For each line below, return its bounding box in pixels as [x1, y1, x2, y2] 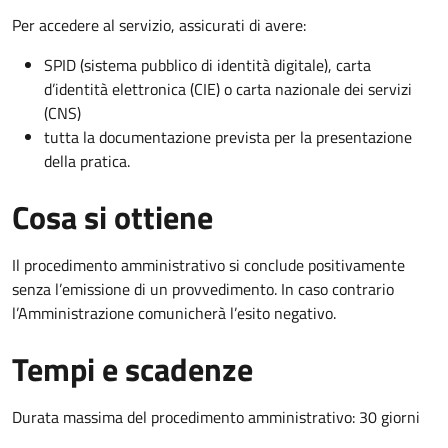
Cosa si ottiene [12, 192, 213, 241]
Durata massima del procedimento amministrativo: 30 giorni [12, 404, 420, 429]
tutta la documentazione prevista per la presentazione [44, 124, 412, 149]
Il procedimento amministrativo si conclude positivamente [12, 252, 405, 277]
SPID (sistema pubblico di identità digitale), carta [44, 52, 371, 77]
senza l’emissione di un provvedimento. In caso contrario [12, 276, 394, 301]
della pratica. [44, 148, 130, 173]
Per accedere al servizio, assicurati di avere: [12, 12, 306, 37]
